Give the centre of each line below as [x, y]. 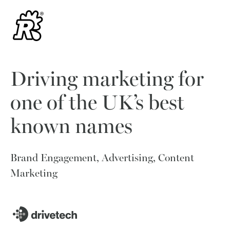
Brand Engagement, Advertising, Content [102, 158]
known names [71, 126]
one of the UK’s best [97, 102]
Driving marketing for [107, 79]
